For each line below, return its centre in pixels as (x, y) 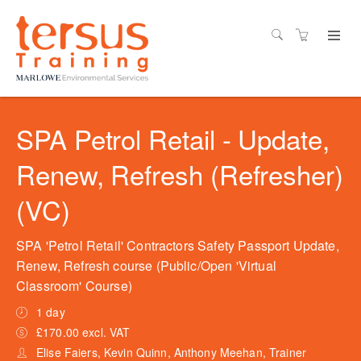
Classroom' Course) (74, 286)
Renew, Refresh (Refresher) (180, 174)
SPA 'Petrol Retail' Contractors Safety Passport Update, (178, 245)
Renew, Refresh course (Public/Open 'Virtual (146, 266)
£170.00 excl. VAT (83, 332)
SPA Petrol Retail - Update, (173, 138)
